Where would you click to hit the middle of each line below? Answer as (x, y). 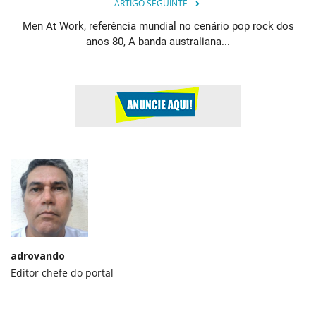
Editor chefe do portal (62, 273)
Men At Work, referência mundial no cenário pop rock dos (158, 26)
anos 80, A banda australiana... (158, 42)
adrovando (38, 256)
